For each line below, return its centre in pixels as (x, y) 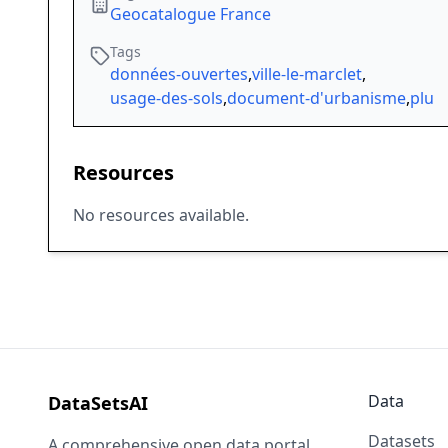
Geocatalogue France (190, 14)
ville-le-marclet (307, 74)
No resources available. (161, 215)
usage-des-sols (166, 98)
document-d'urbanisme (316, 98)
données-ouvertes (179, 74)
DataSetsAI (98, 403)
